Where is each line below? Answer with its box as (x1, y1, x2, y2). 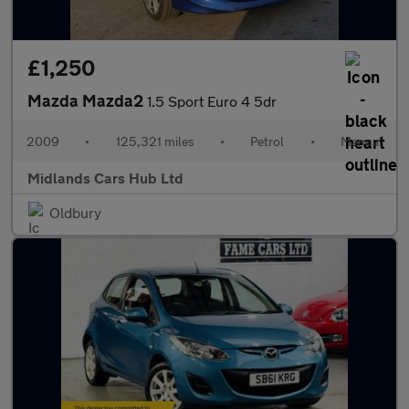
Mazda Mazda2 (27, 90, 147, 110)
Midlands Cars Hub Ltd (27, 169, 184, 186)
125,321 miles (115, 133, 194, 149)
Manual (340, 133, 383, 149)
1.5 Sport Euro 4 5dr (147, 92, 277, 110)
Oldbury (49, 204, 101, 221)
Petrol (250, 133, 285, 149)
